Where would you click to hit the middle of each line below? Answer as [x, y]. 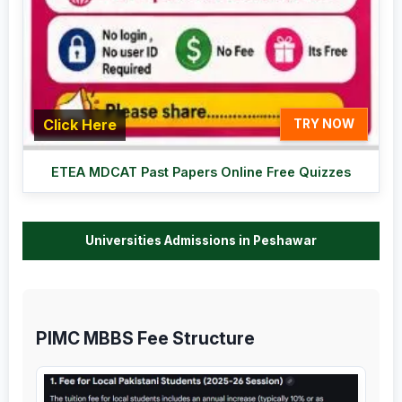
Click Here [80, 125]
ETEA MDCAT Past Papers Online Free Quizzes [201, 172]
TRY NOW [324, 124]
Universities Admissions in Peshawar [201, 241]
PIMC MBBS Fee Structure [145, 339]
